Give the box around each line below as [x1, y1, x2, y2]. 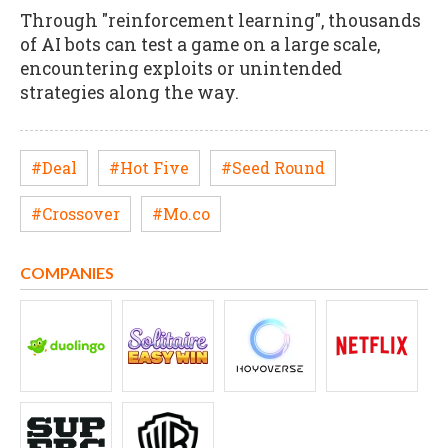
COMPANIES [20, 263, 114, 283]
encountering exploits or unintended [20, 57, 342, 80]
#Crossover [31, 202, 120, 224]
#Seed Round [221, 156, 325, 178]
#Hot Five [109, 156, 189, 178]
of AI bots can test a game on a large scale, [20, 33, 380, 56]
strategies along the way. [20, 81, 239, 104]
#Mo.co [152, 202, 210, 224]
